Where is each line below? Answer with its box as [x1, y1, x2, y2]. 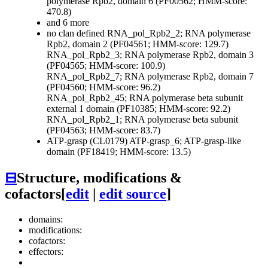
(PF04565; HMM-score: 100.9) [47, 60, 165, 71]
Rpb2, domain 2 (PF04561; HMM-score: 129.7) [47, 39, 229, 50]
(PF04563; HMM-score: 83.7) [47, 125, 160, 136]
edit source [99, 186, 166, 202]
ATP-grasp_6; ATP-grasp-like [129, 136, 241, 147]
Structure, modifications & [17, 170, 182, 186]
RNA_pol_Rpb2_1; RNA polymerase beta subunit [47, 114, 238, 125]
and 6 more [47, 17, 89, 28]
